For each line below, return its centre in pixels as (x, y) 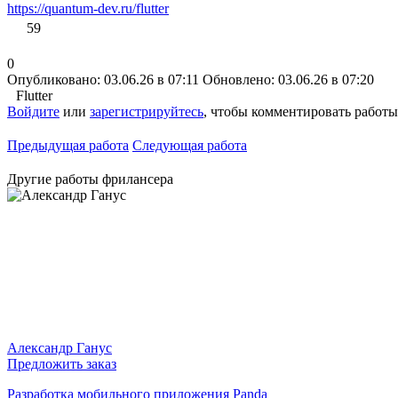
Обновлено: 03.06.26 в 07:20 (288, 79)
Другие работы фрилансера (90, 179)
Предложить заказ (62, 363)
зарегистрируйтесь (147, 111)
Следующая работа (190, 145)
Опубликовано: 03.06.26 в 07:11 (103, 79)
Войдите (33, 111)
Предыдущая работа (68, 145)
